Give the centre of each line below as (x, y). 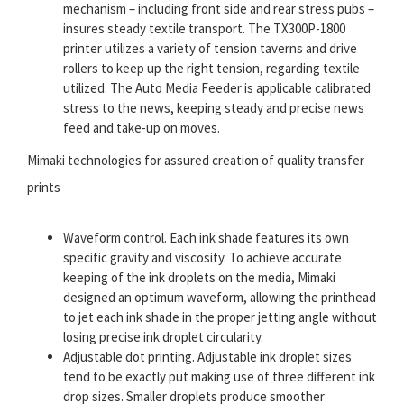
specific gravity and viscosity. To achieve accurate (202, 257)
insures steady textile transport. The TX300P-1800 (204, 28)
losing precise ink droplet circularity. (163, 336)
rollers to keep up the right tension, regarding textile (211, 68)
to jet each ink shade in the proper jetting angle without (220, 317)
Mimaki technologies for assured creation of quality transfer (196, 160)
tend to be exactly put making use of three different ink (219, 376)
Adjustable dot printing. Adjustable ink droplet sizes (207, 356)
